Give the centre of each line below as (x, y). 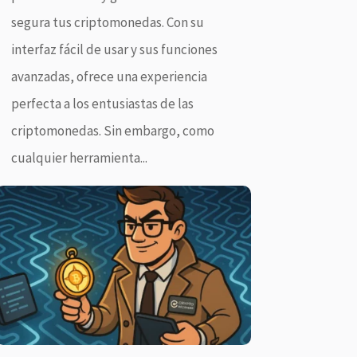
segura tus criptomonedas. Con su (107, 22)
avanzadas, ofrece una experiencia (109, 76)
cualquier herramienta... (79, 157)
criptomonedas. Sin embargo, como (112, 130)
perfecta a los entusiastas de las (102, 103)
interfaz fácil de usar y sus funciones (114, 49)
